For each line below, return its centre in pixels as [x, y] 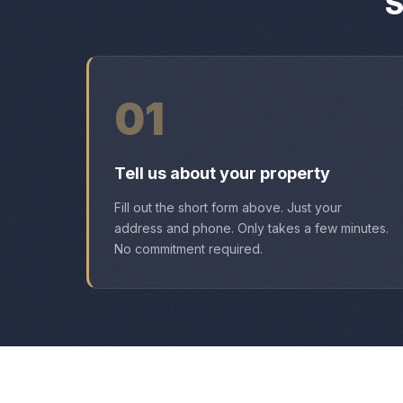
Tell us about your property [222, 173]
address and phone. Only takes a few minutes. [251, 228]
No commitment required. [188, 249]
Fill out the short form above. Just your [228, 207]
